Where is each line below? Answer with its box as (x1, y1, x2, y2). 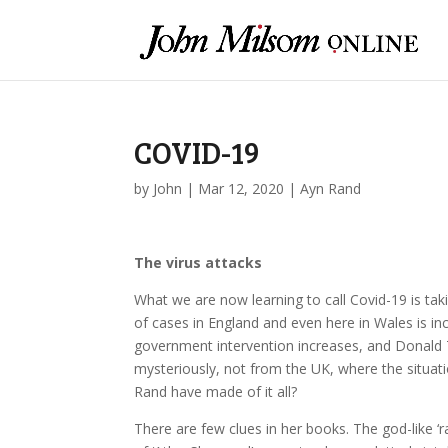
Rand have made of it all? (134, 382, 298, 401)
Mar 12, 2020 (198, 179, 285, 198)
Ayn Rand (300, 179, 362, 198)
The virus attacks (134, 253, 263, 272)
